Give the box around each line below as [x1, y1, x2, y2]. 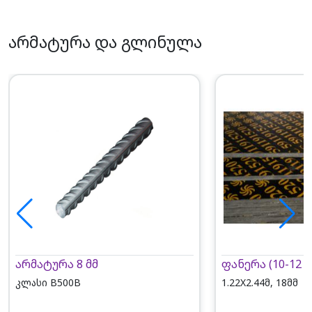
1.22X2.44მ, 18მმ [221, 275, 298, 289]
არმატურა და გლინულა [8, 31, 202, 54]
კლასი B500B [15, 275, 81, 289]
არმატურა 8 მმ [15, 256, 98, 272]
